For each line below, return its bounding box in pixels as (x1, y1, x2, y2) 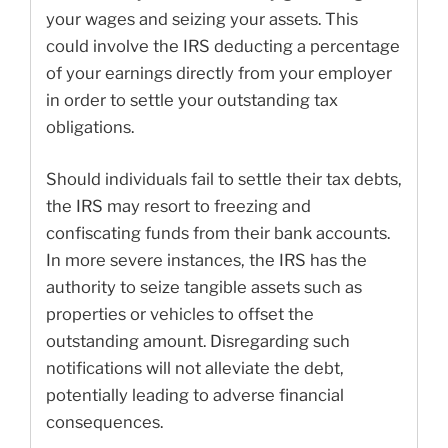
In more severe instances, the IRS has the (46, 249, 367, 270)
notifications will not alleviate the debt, (46, 357, 344, 378)
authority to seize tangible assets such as (46, 276, 362, 297)
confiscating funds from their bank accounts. (46, 222, 390, 243)
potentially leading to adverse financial (46, 384, 344, 405)
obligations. (46, 116, 134, 137)
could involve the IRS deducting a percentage (46, 35, 400, 56)
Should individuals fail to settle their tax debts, (46, 168, 402, 189)
